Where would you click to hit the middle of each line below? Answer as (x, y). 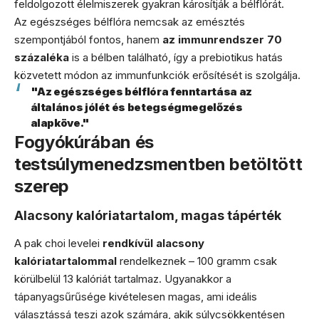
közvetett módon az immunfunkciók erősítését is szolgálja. (157, 75)
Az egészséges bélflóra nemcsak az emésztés (130, 21)
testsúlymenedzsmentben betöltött (158, 164)
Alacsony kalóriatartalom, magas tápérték (148, 215)
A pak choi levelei (58, 243)
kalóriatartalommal (66, 261)
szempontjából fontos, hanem (88, 39)
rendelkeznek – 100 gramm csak (197, 261)
